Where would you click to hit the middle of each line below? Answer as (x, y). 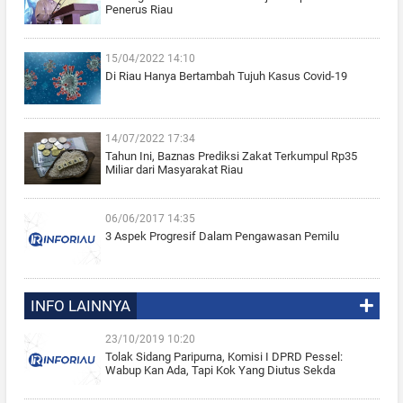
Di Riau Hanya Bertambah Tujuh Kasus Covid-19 (226, 76)
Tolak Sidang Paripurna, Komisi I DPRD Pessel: (224, 356)
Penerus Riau (139, 9)
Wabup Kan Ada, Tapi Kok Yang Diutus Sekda (220, 370)
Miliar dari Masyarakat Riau (174, 169)
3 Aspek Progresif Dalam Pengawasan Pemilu (222, 236)
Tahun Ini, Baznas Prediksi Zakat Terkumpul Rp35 (231, 156)
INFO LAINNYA (80, 305)
